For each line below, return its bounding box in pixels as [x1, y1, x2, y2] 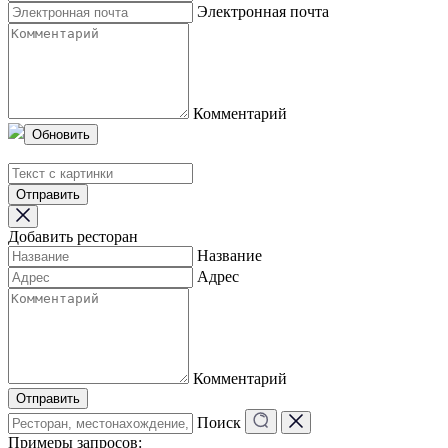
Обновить [32, 126, 90, 142]
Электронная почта [197, 2, 329, 20]
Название [197, 246, 262, 264]
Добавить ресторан [8, 227, 138, 245]
